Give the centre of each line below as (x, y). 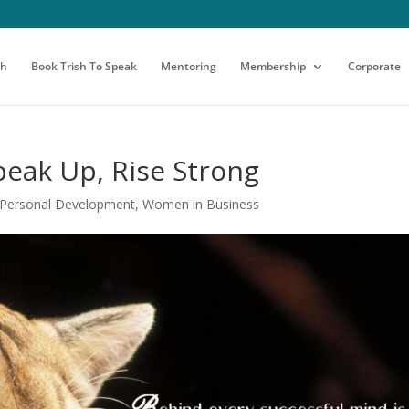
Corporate (374, 66)
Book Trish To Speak (84, 66)
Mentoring (189, 66)
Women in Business (201, 204)
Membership (273, 66)
